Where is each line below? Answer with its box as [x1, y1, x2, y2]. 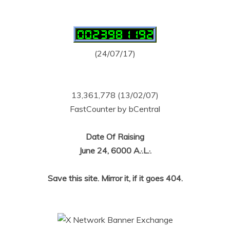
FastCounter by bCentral [70, 104, 160, 114]
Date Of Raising [86, 131, 144, 142]
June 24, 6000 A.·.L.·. [79, 145, 151, 156]
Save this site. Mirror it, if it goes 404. [47, 173, 183, 183]
